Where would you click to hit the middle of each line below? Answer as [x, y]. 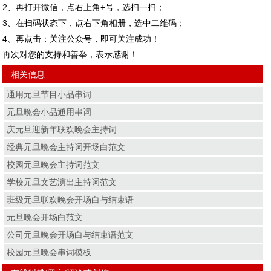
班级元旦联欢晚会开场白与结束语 [70, 199]
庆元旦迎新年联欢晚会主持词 [62, 129]
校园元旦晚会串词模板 [49, 252]
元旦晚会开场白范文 [45, 217]
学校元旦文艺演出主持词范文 [62, 182]
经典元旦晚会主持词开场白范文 [66, 147]
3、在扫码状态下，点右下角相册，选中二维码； [94, 23]
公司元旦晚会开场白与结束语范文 [70, 234]
